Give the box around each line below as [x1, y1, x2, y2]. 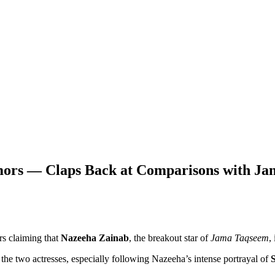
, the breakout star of [129, 233, 211, 244]
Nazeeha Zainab [61, 233, 129, 244]
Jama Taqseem [211, 233, 269, 244]
